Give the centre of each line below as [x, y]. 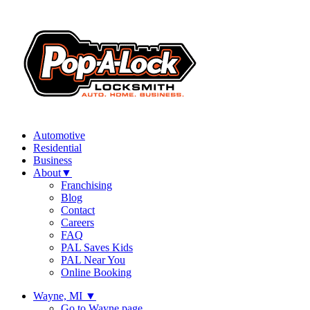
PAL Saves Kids [97, 247]
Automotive [59, 135]
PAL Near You [93, 260]
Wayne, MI [59, 296]
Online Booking [96, 272]
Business [53, 160]
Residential [57, 148]
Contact [78, 210]
